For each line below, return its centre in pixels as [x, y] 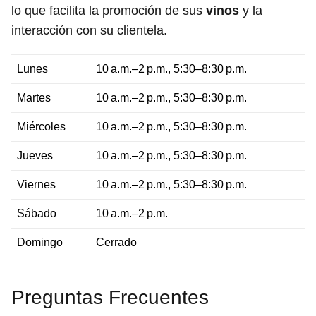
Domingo [40, 242]
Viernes [36, 184]
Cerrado [116, 242]
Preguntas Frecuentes [110, 297]
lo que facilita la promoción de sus [109, 10]
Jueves [35, 155]
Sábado [37, 213]
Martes [34, 97]
